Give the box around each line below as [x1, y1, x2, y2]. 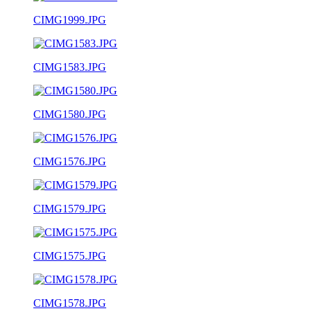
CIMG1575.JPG [33, 249, 106, 262]
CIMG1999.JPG [33, 13, 106, 26]
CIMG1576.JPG [33, 155, 106, 167]
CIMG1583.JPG [33, 60, 106, 73]
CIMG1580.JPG [33, 108, 106, 120]
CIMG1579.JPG [33, 202, 106, 215]
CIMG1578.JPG [33, 296, 106, 309]
